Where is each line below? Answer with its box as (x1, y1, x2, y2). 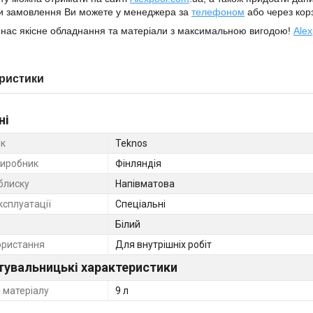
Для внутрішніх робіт (115, 238, 212, 250)
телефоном (191, 6, 245, 17)
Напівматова (115, 177, 175, 189)
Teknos (115, 137, 147, 149)
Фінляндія (115, 157, 161, 169)
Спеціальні (115, 198, 166, 210)
